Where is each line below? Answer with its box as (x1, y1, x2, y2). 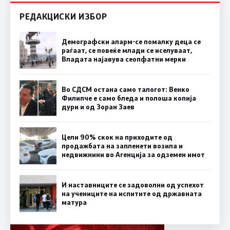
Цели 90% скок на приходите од (62, 132, 172, 142)
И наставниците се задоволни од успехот (62, 180, 204, 189)
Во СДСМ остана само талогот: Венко (62, 84, 189, 94)
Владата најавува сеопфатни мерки (62, 54, 186, 64)
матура (62, 197, 87, 207)
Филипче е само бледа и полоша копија (62, 93, 196, 103)
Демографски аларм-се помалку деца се (62, 36, 201, 46)
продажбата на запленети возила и (62, 141, 183, 150)
